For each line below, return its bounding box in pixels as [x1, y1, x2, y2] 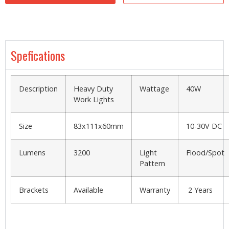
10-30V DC [186, 121, 222, 131]
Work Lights [74, 95, 114, 105]
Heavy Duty [74, 84, 113, 94]
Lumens [19, 148, 45, 158]
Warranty [140, 185, 170, 195]
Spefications [11, 46, 65, 65]
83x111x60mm [74, 121, 124, 131]
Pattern [140, 158, 165, 169]
